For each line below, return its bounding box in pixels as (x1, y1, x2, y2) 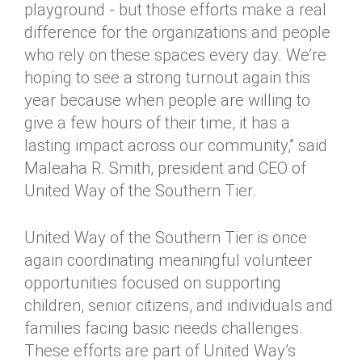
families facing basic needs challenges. (24, 318, 303, 338)
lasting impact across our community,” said (24, 136, 327, 155)
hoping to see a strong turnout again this (24, 68, 310, 87)
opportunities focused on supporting (24, 273, 281, 293)
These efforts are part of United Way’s (24, 341, 296, 360)
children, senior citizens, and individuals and (24, 296, 333, 315)
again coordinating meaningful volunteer (24, 250, 312, 270)
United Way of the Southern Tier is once (24, 228, 307, 247)
